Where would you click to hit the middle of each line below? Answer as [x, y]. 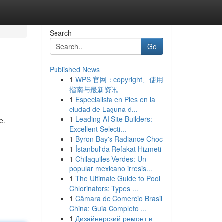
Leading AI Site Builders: [113, 119]
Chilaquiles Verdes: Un [111, 159]
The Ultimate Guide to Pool [117, 178]
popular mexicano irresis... [111, 168]
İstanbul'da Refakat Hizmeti [118, 149]
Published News [74, 69]
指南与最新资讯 [93, 89]
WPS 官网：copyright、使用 [119, 79]
